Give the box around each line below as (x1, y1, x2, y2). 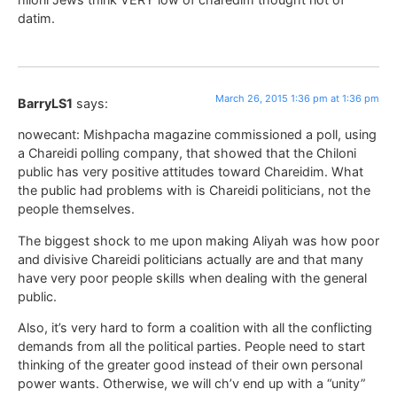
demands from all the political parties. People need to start (18, 339, 365, 354)
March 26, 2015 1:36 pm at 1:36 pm (215, 91, 379, 105)
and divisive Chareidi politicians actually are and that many (18, 251, 363, 267)
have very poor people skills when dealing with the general (18, 269, 367, 285)
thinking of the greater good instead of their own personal (18, 357, 362, 373)
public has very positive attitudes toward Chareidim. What (18, 164, 363, 180)
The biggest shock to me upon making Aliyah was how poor (18, 232, 379, 248)
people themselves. (18, 201, 135, 217)
